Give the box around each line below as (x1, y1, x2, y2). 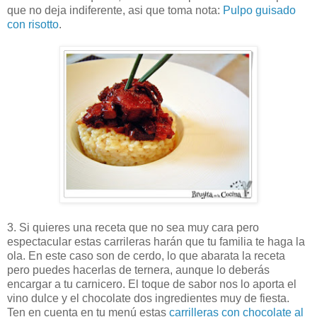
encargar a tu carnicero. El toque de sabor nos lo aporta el (7, 277, 296, 290)
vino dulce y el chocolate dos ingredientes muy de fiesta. (7, 292, 289, 304)
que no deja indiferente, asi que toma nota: (7, 4, 223, 16)
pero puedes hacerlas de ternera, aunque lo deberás (7, 263, 270, 276)
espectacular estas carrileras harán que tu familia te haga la (7, 235, 305, 248)
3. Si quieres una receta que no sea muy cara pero (7, 221, 259, 234)
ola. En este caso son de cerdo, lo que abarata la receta (7, 249, 285, 262)
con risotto (7, 18, 59, 30)
